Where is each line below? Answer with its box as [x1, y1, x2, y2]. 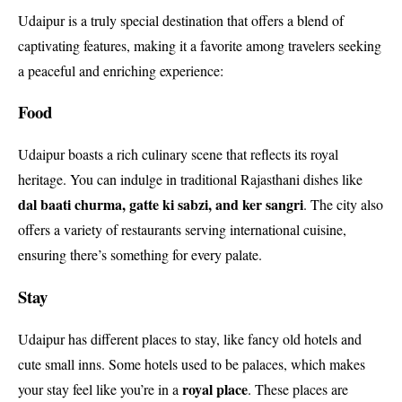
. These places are [248, 379, 348, 398]
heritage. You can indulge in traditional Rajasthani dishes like [18, 170, 363, 189]
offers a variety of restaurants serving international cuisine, [18, 220, 346, 240]
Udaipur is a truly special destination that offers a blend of [18, 10, 344, 30]
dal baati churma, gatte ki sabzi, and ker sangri [18, 194, 303, 215]
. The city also [303, 195, 383, 214]
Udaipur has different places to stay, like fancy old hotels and [18, 328, 362, 348]
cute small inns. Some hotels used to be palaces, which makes [18, 354, 365, 373]
